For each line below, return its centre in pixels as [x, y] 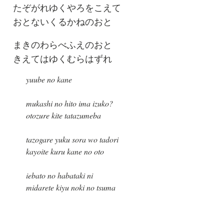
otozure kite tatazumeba [63, 115]
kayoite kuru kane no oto [65, 151]
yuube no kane [49, 79]
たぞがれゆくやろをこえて [67, 8]
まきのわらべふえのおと [62, 45]
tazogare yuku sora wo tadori [72, 139]
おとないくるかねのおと [62, 22]
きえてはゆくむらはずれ [62, 59]
